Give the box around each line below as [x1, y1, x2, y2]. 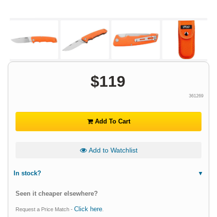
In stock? [14, 170, 41, 177]
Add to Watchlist [86, 146, 138, 154]
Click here [74, 205, 102, 213]
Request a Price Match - [15, 206, 74, 213]
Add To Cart [93, 118, 130, 125]
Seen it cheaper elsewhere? [15, 190, 98, 198]
